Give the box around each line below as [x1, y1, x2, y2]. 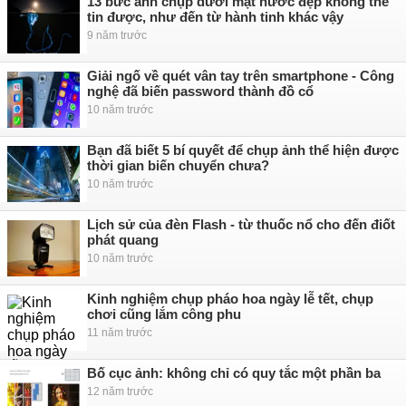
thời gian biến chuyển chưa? [87, 158, 269, 173]
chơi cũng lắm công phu [87, 306, 241, 322]
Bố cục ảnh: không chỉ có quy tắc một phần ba [87, 365, 381, 381]
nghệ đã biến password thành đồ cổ [87, 83, 314, 99]
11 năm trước [87, 326, 152, 339]
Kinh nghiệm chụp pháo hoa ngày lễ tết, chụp [87, 291, 373, 306]
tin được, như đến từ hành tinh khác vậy [87, 9, 343, 24]
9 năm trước [87, 29, 147, 42]
